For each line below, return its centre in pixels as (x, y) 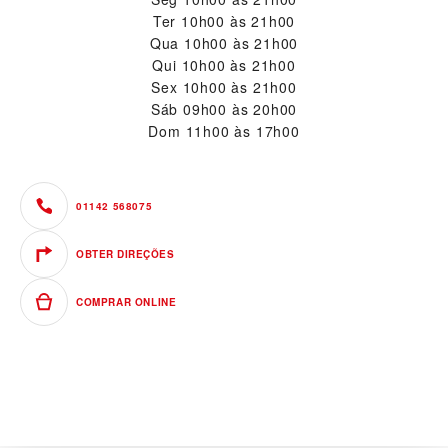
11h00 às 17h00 (242, 130)
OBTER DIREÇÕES (125, 253)
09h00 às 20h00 (240, 108)
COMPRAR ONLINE (126, 301)
